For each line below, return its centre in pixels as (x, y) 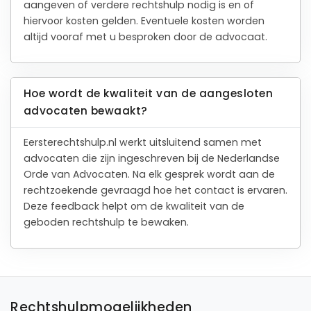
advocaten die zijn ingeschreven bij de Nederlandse (151, 159)
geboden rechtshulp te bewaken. (106, 222)
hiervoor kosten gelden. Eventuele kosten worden (144, 20)
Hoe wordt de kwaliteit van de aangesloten (148, 94)
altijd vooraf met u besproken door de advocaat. (145, 36)
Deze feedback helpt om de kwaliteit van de (134, 207)
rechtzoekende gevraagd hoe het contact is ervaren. (155, 191)
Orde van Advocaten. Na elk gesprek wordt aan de (149, 175)
